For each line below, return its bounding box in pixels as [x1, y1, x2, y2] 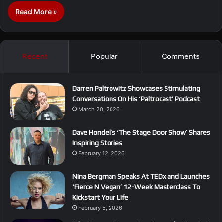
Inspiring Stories [72, 138, 122, 147]
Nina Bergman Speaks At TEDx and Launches [72, 172, 210, 180]
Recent [22, 51, 47, 61]
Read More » [15, 7, 57, 16]
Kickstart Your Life [72, 193, 128, 201]
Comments [162, 51, 200, 61]
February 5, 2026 [78, 204, 122, 211]
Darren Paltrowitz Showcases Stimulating [72, 84, 200, 92]
